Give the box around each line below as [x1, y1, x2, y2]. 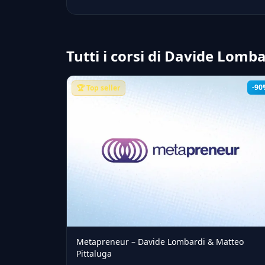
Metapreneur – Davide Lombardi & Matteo [76, 236, 244, 248]
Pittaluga [76, 248, 112, 260]
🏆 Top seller [77, 83, 120, 93]
